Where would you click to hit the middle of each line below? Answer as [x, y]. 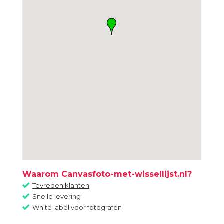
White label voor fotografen [77, 208]
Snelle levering [57, 197]
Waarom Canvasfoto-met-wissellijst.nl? [107, 174]
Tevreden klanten [61, 185]
